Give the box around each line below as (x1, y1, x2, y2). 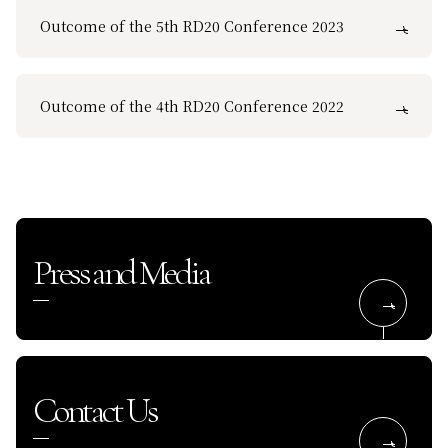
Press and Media (33, 250, 209, 294)
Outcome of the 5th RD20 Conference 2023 (40, 15, 344, 36)
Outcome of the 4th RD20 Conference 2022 (40, 95, 344, 116)
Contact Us (33, 388, 156, 432)
